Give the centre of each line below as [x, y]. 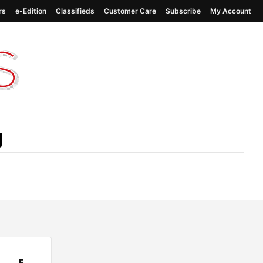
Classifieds [75, 11]
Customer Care [130, 11]
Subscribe [183, 11]
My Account [231, 11]
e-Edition [31, 11]
